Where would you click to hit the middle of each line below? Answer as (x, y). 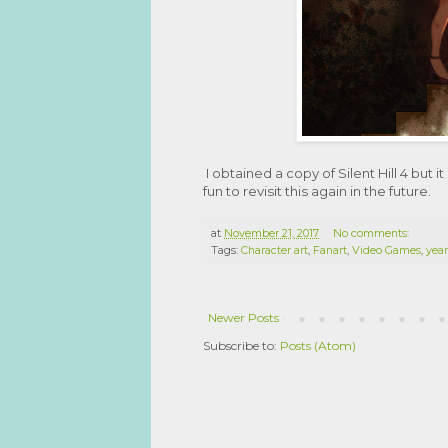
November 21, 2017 (271, 233)
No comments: (372, 233)
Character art (274, 250)
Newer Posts (243, 317)
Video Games (386, 250)
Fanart (330, 250)
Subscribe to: (241, 345)
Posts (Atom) (318, 345)
